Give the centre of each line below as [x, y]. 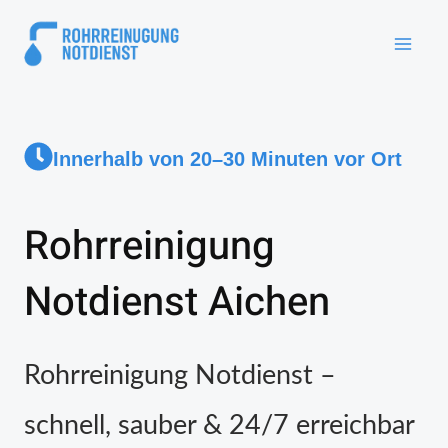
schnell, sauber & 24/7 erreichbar [219, 425]
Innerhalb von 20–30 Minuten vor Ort [227, 159]
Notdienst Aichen [177, 302]
